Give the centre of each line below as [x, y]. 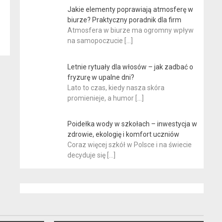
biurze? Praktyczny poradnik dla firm [124, 20]
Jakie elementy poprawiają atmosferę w [130, 9]
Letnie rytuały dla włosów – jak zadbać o [130, 67]
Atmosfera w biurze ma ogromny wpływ [130, 30]
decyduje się [87, 155]
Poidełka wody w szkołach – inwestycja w [132, 124]
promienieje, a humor [101, 98]
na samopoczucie [96, 40]
